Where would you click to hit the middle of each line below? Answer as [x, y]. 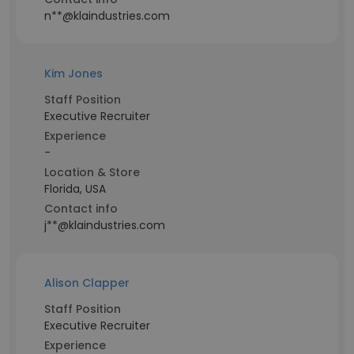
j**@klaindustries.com [105, 225]
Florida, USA [75, 189]
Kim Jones [73, 73]
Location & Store [92, 172]
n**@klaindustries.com [107, 16]
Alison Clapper [87, 283]
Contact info [81, 209]
